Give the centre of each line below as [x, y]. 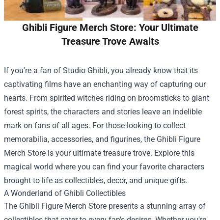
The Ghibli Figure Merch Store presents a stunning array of [105, 206]
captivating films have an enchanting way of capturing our [105, 84]
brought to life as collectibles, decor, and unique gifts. [96, 180]
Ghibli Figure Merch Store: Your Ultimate [110, 27]
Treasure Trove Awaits [110, 41]
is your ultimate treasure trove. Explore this [120, 153]
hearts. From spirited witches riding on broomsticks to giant [107, 98]
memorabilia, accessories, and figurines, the [80, 139]
